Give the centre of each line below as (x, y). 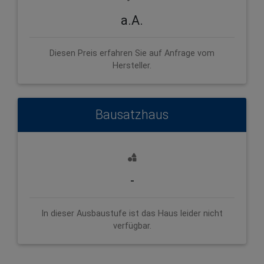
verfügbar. (132, 226)
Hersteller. (132, 65)
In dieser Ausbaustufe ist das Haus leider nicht (132, 213)
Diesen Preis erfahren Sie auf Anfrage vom (132, 53)
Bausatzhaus (132, 114)
